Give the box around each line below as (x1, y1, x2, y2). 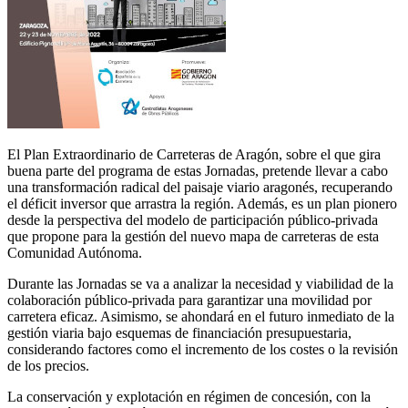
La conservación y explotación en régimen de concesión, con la (7, 389, 371, 405)
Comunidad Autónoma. (7, 245, 142, 261)
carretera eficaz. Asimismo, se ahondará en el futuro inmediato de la (7, 309, 394, 325)
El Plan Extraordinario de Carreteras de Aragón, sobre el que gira (7, 147, 381, 163)
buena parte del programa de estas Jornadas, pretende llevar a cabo (7, 163, 388, 179)
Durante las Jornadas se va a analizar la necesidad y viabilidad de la (7, 276, 393, 292)
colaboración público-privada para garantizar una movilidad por (7, 292, 372, 309)
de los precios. (7, 358, 89, 374)
